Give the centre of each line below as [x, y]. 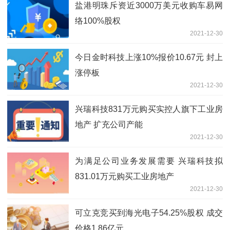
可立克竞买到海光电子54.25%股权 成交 [149, 213]
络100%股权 [98, 21]
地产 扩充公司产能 [109, 124]
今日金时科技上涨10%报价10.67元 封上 [149, 57]
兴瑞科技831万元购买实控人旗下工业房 [149, 109]
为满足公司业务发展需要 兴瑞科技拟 [149, 161]
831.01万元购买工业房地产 [124, 176]
